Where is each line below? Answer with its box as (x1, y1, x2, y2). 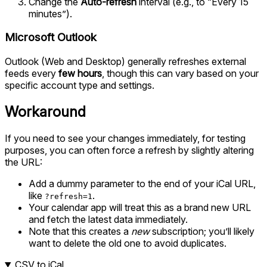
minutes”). (29, 7, 72, 20)
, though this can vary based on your (102, 67, 259, 79)
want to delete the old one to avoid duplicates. (29, 237, 226, 249)
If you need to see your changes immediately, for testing (5, 132, 246, 144)
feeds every (5, 67, 58, 79)
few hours (58, 67, 102, 79)
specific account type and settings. (5, 79, 154, 91)
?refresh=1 (45, 191, 92, 201)
